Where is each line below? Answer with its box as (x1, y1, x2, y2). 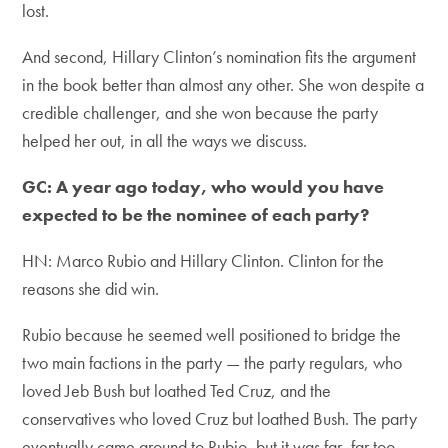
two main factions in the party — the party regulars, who (22, 351, 403, 374)
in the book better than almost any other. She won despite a (22, 73, 425, 96)
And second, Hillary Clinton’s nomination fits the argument (22, 45, 417, 68)
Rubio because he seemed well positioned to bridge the (22, 323, 402, 346)
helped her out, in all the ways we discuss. (22, 129, 312, 152)
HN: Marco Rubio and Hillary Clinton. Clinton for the (22, 249, 385, 272)
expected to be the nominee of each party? (22, 203, 370, 226)
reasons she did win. (22, 277, 160, 300)
